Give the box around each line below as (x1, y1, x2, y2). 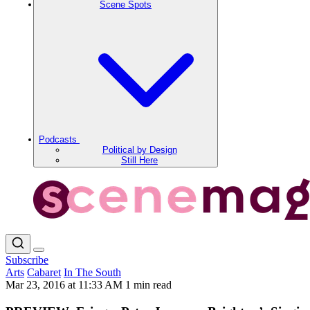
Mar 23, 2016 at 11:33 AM (6, 279, 125, 291)
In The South (64, 266, 121, 278)
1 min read (125, 279, 172, 291)
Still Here (121, 155, 158, 165)
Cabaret (27, 266, 61, 278)
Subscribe (6, 254, 48, 266)
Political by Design (102, 145, 177, 155)
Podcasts (39, 134, 80, 145)
